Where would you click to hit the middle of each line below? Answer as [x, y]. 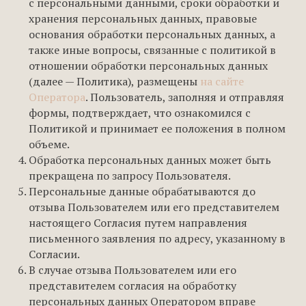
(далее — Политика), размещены [114, 81]
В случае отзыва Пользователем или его [133, 270]
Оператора [57, 97]
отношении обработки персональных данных [148, 66]
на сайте [222, 81]
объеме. [49, 144]
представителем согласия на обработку [133, 286]
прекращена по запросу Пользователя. [130, 176]
